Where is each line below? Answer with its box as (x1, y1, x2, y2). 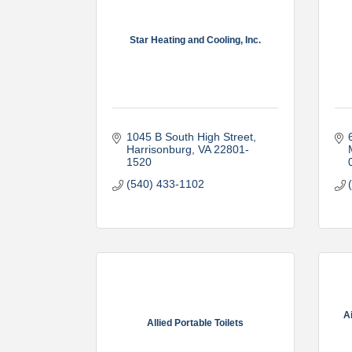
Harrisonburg (126, 143, 192, 156)
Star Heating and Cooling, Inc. (129, 34, 261, 46)
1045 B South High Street (126, 130, 253, 143)
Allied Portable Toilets (146, 317, 244, 328)
